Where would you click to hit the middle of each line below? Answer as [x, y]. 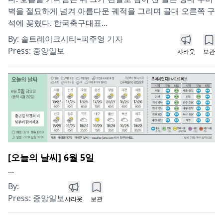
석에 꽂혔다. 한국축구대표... [58, 23]
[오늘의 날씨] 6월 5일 [51, 157]
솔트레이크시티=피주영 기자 [72, 39]
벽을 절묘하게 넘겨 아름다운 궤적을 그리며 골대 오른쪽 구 [111, 11]
